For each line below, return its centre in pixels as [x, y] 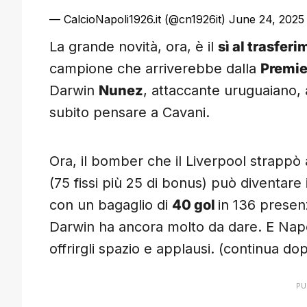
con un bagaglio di [111, 205]
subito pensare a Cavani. [130, 113]
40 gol [195, 205]
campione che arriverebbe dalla [155, 69]
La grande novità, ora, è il [134, 47]
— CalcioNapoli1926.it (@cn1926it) [139, 20]
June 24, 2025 [267, 20]
